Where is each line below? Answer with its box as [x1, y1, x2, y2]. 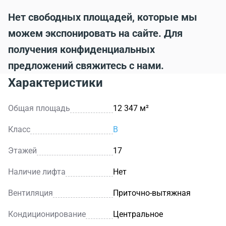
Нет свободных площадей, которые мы [8, 11, 197, 23]
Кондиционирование [8, 209, 86, 219]
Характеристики [8, 76, 103, 90]
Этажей [8, 146, 37, 155]
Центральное [113, 209, 163, 219]
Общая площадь [8, 103, 70, 113]
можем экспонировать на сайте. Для [8, 27, 183, 39]
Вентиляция [8, 188, 53, 198]
